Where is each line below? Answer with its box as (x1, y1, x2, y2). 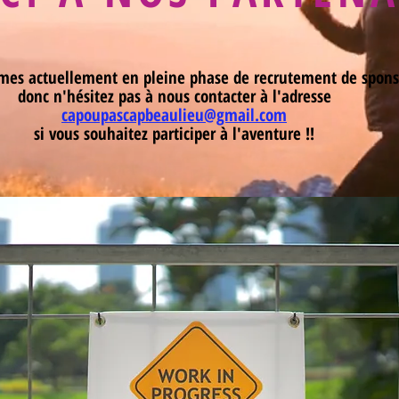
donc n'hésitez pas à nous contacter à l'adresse (17, 85, 331, 108)
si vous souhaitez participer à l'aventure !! (34, 122, 314, 145)
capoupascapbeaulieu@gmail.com (61, 103, 287, 126)
